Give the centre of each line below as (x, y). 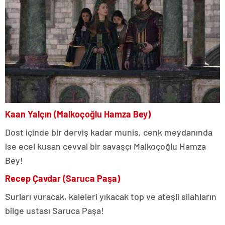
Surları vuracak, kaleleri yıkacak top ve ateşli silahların (111, 196)
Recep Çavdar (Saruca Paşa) (63, 178)
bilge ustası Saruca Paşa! (54, 210)
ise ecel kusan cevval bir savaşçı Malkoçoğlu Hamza (105, 146)
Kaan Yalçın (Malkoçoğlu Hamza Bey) (78, 114)
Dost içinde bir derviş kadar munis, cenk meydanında (109, 132)
